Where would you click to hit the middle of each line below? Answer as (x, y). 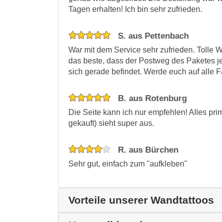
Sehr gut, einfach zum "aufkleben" (128, 164)
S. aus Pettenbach (152, 36)
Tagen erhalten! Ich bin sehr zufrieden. (135, 9)
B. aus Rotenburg (151, 98)
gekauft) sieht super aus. (111, 123)
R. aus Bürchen (147, 150)
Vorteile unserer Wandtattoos (141, 200)
